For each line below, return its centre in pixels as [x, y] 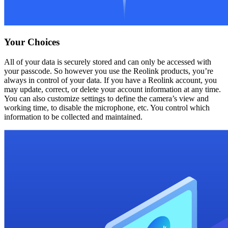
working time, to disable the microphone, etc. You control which [107, 108]
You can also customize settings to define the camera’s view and [106, 99]
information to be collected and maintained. [73, 117]
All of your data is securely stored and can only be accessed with [108, 62]
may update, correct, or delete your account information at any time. [112, 90]
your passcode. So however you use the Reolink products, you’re [109, 71]
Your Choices [32, 42]
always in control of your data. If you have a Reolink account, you [110, 80]
